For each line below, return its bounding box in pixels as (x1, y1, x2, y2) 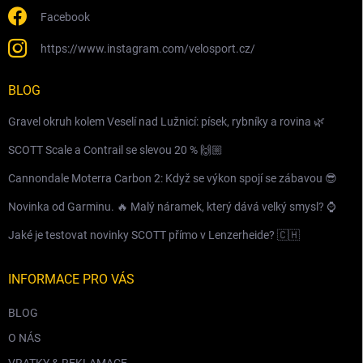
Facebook (41, 10, 90, 23)
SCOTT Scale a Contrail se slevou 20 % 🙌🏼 (8, 143, 223, 156)
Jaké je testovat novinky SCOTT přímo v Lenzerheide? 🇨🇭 (8, 228, 300, 241)
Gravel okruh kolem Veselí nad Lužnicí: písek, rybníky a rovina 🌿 (8, 114, 325, 128)
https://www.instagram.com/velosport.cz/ (41, 41, 255, 55)
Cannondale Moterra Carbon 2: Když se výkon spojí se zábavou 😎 (8, 171, 337, 185)
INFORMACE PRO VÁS (8, 271, 135, 287)
